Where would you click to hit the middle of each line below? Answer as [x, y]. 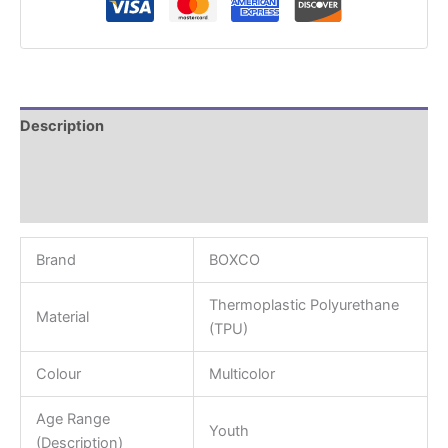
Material [62, 317]
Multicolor [241, 374]
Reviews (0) [63, 203]
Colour [58, 374]
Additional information [99, 164]
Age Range [72, 419]
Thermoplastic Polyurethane [303, 305]
